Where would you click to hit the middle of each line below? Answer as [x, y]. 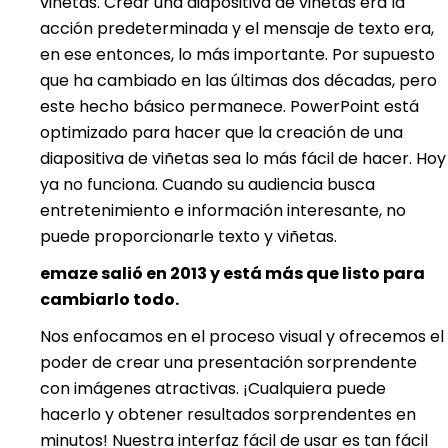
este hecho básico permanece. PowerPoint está [229, 106]
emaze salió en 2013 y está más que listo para [232, 273]
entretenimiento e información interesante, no [223, 210]
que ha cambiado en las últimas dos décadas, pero [238, 80]
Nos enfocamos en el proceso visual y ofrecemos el [242, 336]
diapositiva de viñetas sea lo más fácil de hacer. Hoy [243, 158]
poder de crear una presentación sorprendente [228, 362]
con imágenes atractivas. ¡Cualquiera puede [213, 388]
